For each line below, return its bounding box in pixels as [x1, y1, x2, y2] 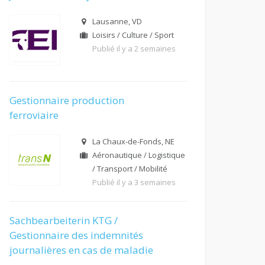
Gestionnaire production [9, 93, 124, 107]
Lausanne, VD [92, 16, 142, 27]
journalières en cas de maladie [9, 243, 153, 257]
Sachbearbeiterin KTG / [9, 214, 118, 227]
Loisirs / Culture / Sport [92, 30, 174, 40]
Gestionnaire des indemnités [9, 228, 143, 242]
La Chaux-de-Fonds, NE [92, 136, 174, 147]
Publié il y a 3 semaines [92, 177, 176, 188]
